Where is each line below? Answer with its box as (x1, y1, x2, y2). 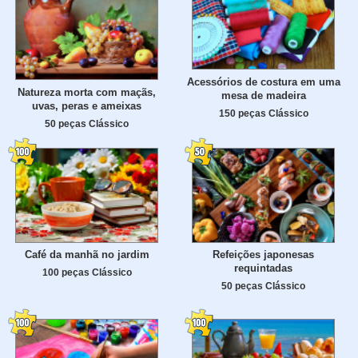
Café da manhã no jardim (24, 249, 149, 261)
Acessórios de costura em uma (186, 75, 340, 88)
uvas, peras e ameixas (32, 100, 141, 113)
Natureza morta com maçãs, (18, 86, 156, 99)
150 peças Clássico (218, 107, 308, 118)
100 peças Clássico (42, 267, 132, 278)
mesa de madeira (221, 89, 306, 101)
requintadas (234, 262, 292, 275)
